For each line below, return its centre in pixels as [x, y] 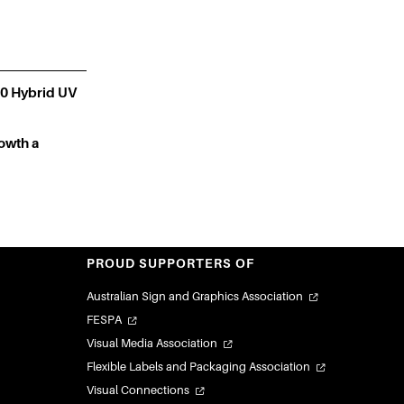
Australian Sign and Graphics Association [195, 296]
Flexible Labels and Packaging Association [198, 367]
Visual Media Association [152, 343]
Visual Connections [138, 390]
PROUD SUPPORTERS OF [170, 263]
